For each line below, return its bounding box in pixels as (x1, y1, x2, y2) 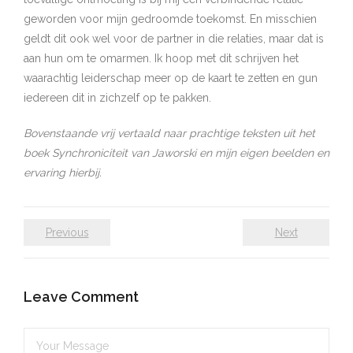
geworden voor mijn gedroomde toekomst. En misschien (24, 13, 317, 25)
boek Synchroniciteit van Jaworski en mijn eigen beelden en (24, 147, 329, 159)
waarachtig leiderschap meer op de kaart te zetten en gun (24, 72, 318, 84)
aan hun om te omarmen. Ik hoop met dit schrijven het (24, 52, 299, 65)
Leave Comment (24, 288, 139, 305)
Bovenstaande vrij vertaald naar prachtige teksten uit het (24, 127, 315, 139)
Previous (45, 226, 89, 239)
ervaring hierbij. (24, 166, 102, 179)
